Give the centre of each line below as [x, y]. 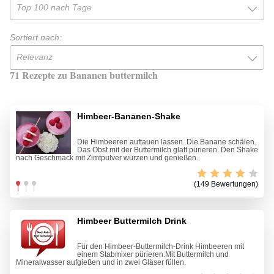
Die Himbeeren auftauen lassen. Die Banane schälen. [167, 142]
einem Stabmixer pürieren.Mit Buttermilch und [153, 255]
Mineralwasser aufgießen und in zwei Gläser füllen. [101, 263]
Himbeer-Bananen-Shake [129, 117]
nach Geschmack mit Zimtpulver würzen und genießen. [107, 158]
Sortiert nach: [36, 38]
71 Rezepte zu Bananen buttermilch [84, 75]
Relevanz [35, 57]
